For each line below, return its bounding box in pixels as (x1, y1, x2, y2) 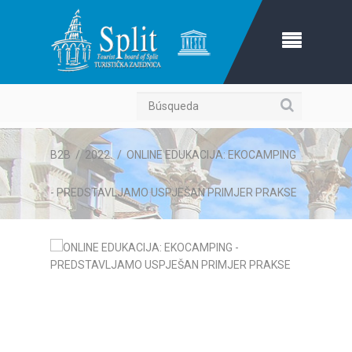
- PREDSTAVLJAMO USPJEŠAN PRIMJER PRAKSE (50, 186, 297, 199)
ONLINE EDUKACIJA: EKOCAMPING (126, 148, 296, 161)
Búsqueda (280, 96, 343, 112)
